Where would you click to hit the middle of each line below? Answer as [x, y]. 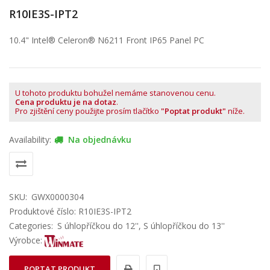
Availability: [30, 140]
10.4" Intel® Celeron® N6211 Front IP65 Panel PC [107, 40]
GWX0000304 [58, 197]
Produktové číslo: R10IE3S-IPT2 [70, 211]
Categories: [31, 226]
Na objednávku [99, 140]
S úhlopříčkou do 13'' [184, 226]
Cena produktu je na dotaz [66, 102]
